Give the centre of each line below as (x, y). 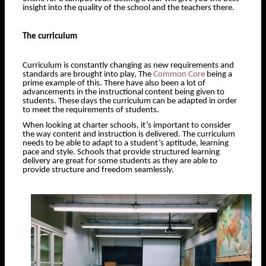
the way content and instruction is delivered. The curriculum (129, 134)
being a (218, 75)
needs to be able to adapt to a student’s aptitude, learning (126, 143)
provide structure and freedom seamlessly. (98, 170)
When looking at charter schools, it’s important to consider (127, 125)
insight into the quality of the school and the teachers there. (129, 8)
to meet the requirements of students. (91, 110)
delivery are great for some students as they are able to (120, 161)
